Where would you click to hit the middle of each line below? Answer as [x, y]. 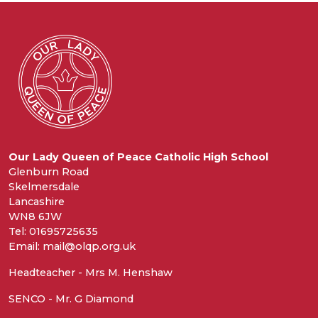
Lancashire [37, 202]
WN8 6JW [35, 217]
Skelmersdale [44, 187]
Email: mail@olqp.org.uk [72, 247]
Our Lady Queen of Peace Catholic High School [138, 157]
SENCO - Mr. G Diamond [71, 299]
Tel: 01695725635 [53, 232]
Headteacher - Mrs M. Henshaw [91, 273]
